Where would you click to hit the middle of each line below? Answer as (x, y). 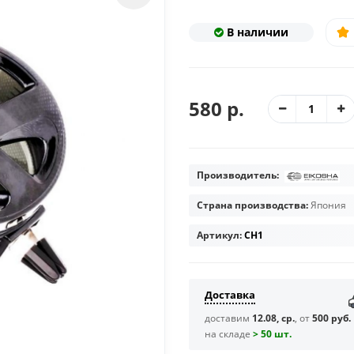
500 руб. (331, 318)
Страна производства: (254, 205)
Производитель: (239, 175)
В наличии (257, 32)
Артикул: (219, 235)
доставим (228, 318)
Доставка (230, 295)
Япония (328, 205)
